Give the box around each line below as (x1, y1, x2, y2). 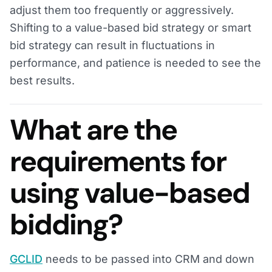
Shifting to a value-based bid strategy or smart (10, 21, 251, 35)
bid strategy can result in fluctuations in (10, 39, 215, 52)
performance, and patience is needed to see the (10, 56, 261, 70)
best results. (10, 74, 75, 87)
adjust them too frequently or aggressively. (10, 4, 234, 17)
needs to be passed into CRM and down (42, 253, 254, 266)
